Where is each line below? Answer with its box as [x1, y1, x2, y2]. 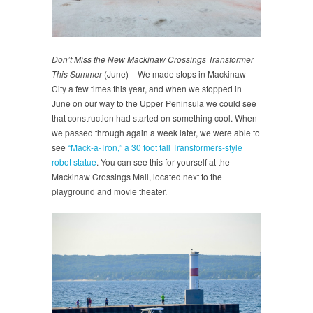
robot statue [52, 155, 96, 168]
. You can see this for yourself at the [96, 155, 230, 168]
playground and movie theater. [52, 184, 167, 197]
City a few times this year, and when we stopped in [52, 82, 242, 94]
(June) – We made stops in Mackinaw [104, 67, 246, 80]
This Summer [52, 67, 104, 80]
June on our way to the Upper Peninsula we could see [52, 96, 256, 109]
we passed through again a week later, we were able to [52, 126, 260, 138]
